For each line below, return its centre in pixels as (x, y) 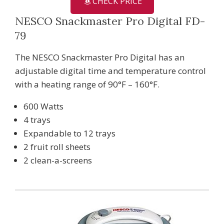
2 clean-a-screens (58, 160)
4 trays (37, 119)
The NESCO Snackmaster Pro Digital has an (100, 57)
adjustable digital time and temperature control (110, 70)
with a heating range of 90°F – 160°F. (87, 84)
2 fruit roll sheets (57, 146)
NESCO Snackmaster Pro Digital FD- (110, 21)
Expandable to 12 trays (69, 133)
